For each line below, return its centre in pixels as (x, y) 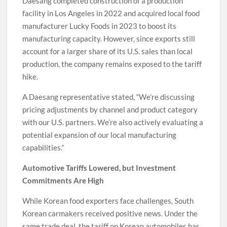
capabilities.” (43, 148)
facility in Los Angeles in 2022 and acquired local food (111, 13)
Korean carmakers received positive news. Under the (110, 214)
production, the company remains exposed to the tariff (112, 64)
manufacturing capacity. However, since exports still (109, 39)
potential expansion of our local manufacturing (100, 135)
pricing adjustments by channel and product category (110, 110)
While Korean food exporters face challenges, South (108, 201)
